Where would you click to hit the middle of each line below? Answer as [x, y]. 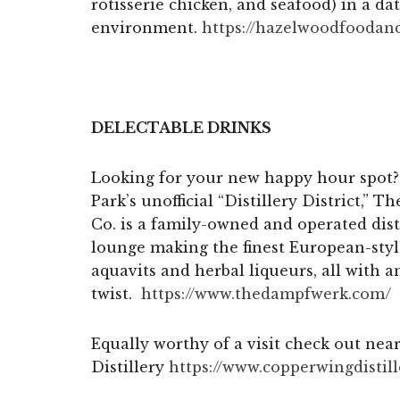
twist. [116, 293]
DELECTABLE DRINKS [181, 127]
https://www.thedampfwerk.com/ [266, 293]
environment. [146, 27]
